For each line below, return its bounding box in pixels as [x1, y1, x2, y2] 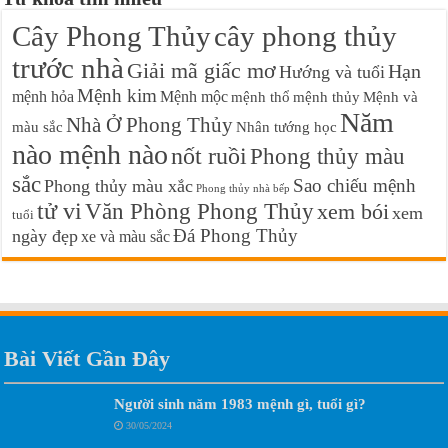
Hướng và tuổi [279, 62, 386, 83]
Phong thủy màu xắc [44, 176, 194, 197]
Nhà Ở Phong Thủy [66, 113, 234, 137]
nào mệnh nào [12, 139, 169, 171]
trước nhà [12, 53, 125, 85]
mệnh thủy [293, 88, 361, 106]
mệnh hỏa [12, 87, 75, 107]
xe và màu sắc [81, 227, 171, 247]
